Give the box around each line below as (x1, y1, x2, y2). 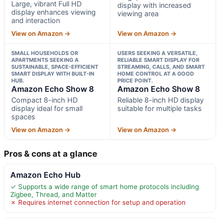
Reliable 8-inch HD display (117, 95, 204, 104)
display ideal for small (11, 104, 82, 112)
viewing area (117, 9, 159, 18)
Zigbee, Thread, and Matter (10, 190, 97, 198)
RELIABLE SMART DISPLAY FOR (117, 56, 199, 63)
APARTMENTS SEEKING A (11, 56, 79, 63)
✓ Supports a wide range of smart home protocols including (10, 182, 199, 191)
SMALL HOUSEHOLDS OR (11, 49, 78, 56)
